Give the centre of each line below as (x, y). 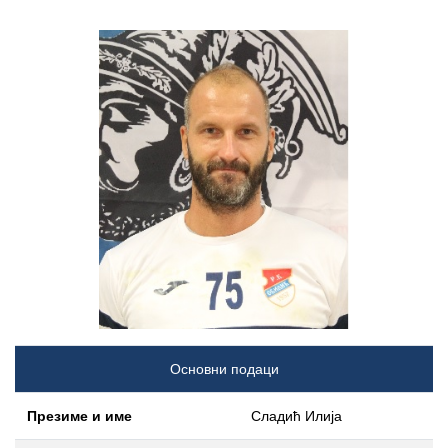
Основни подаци (224, 369)
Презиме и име (79, 416)
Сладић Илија (296, 416)
